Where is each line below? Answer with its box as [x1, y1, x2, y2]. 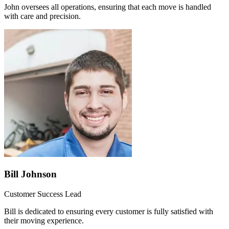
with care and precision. [4, 12, 81, 21]
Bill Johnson [4, 169, 57, 180]
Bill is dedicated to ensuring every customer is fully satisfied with [4, 207, 213, 216]
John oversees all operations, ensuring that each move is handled [4, 3, 211, 12]
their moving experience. [4, 216, 84, 225]
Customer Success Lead [4, 189, 81, 198]
